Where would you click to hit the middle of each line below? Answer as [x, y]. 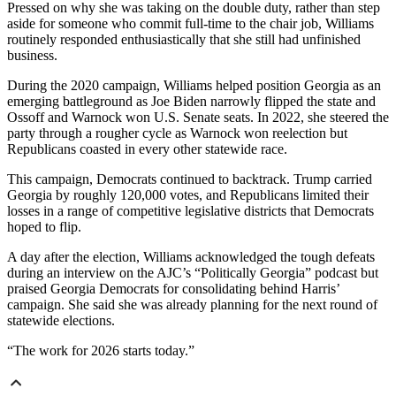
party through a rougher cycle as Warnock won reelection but [177, 133]
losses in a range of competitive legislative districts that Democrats [190, 210]
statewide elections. [61, 320]
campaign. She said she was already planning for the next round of [192, 304]
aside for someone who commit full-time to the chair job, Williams [190, 23]
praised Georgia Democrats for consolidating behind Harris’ [173, 288]
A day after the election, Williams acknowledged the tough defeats [191, 256]
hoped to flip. [44, 226]
